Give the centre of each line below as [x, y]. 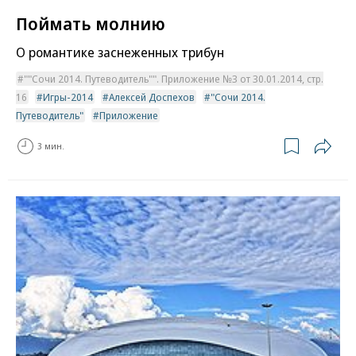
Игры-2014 [68, 97]
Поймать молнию [91, 23]
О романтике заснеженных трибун [120, 52]
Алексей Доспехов [152, 97]
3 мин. [51, 146]
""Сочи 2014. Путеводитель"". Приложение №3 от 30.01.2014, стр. [174, 78]
